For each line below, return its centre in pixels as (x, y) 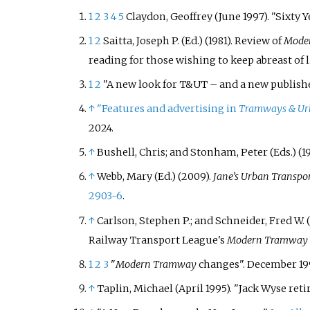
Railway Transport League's (157, 240)
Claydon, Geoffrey (169, 16)
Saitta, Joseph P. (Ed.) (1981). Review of (193, 40)
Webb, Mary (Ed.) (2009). (155, 177)
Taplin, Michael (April (150, 289)
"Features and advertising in (167, 109)
